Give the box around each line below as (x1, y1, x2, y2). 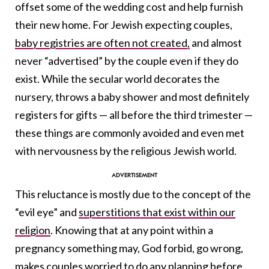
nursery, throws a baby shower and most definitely (15, 89, 249, 103)
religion (15, 223, 50, 237)
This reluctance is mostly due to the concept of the (15, 187, 251, 201)
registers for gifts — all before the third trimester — (15, 107, 253, 121)
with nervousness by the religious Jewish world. (15, 144, 237, 157)
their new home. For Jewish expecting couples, (15, 17, 232, 31)
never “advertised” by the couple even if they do (15, 53, 238, 67)
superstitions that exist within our (79, 205, 235, 219)
